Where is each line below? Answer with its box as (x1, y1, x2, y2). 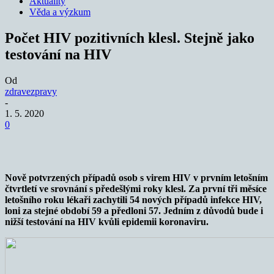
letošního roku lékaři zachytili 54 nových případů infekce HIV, (5, 194, 262, 205)
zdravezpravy (5, 86, 57, 97)
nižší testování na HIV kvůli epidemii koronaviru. (5, 216, 211, 227)
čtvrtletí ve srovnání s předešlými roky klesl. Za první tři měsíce (5, 183, 267, 194)
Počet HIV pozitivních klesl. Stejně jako (5, 29, 254, 46)
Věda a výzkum (29, 7, 91, 17)
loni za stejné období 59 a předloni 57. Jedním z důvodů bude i (5, 205, 263, 216)
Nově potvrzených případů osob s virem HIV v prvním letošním (5, 172, 268, 183)
